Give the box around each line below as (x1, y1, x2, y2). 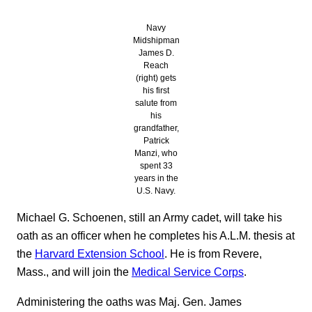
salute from (135, 98, 177, 109)
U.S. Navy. (136, 186, 175, 196)
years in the (134, 173, 178, 184)
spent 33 (139, 161, 173, 171)
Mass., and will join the (17, 265, 132, 279)
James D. (138, 48, 174, 58)
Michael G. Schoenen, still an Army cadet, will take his (17, 211, 282, 224)
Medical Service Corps (132, 265, 244, 279)
